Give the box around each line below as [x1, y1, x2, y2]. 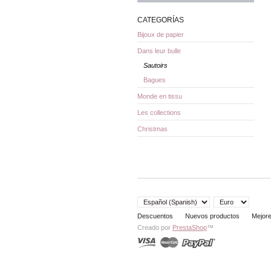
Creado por [137, 223, 172, 231]
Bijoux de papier [137, 30, 184, 38]
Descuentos [137, 212, 173, 220]
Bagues [143, 76, 166, 83]
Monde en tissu [137, 92, 182, 100]
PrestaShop [172, 223, 207, 231]
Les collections [137, 108, 181, 116]
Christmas [137, 125, 168, 132]
